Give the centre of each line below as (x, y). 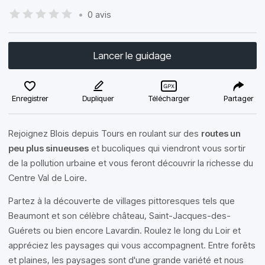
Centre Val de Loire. (48, 178)
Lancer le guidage (132, 56)
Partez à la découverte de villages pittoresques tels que (122, 201)
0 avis (99, 14)
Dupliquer (98, 98)
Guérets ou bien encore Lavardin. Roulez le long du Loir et (125, 230)
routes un (221, 133)
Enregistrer (30, 98)
